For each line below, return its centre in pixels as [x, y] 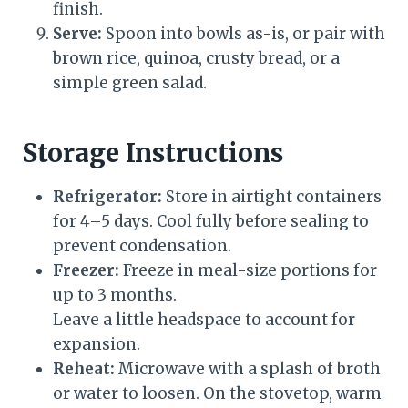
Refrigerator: [107, 197]
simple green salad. [130, 83]
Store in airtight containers [272, 197]
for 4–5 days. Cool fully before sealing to [211, 222]
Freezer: [86, 271]
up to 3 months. [115, 296]
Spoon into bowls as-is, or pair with [244, 34]
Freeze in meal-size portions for [248, 271]
